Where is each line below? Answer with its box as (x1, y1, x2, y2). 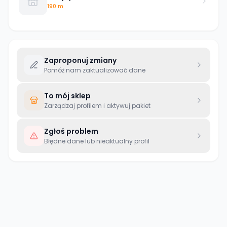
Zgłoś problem (44, 126, 98, 136)
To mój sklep (44, 91, 91, 101)
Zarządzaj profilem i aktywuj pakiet (44, 101, 150, 110)
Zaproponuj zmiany (44, 55, 117, 65)
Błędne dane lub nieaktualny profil (44, 137, 149, 145)
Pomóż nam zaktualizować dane (44, 66, 145, 74)
